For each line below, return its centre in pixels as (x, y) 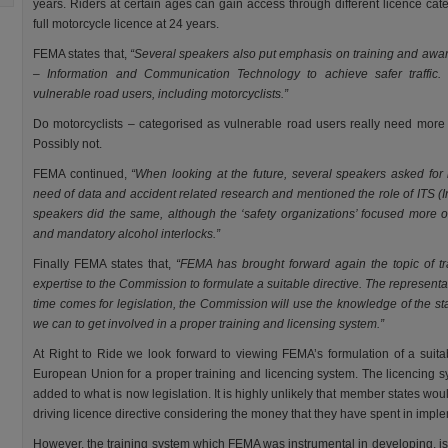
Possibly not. (67, 144)
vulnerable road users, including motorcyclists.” (160, 94)
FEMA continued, (82, 174)
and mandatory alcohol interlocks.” (126, 234)
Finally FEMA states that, (104, 264)
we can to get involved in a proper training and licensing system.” (208, 324)
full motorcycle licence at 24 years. (126, 24)
